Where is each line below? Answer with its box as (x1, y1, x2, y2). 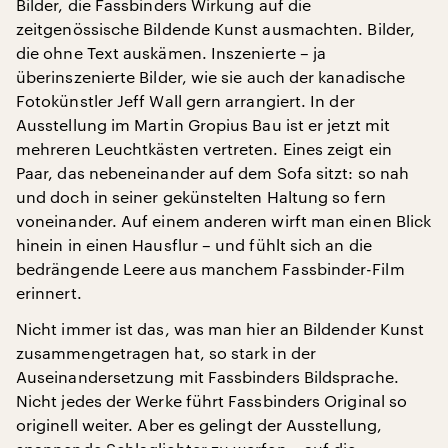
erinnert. (16, 283, 82, 302)
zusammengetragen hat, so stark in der (16, 343, 316, 362)
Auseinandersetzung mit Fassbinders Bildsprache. (16, 367, 399, 386)
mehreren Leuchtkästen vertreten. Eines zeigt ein (16, 139, 392, 158)
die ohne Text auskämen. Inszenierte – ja (16, 43, 327, 62)
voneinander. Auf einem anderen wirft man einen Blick (16, 211, 432, 230)
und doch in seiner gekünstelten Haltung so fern (16, 187, 386, 206)
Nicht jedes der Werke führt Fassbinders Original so (16, 391, 408, 410)
